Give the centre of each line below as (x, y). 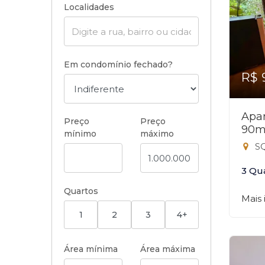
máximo (157, 134)
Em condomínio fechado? (118, 64)
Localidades (89, 7)
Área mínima (91, 249)
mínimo (80, 134)
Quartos (81, 191)
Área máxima (168, 249)
